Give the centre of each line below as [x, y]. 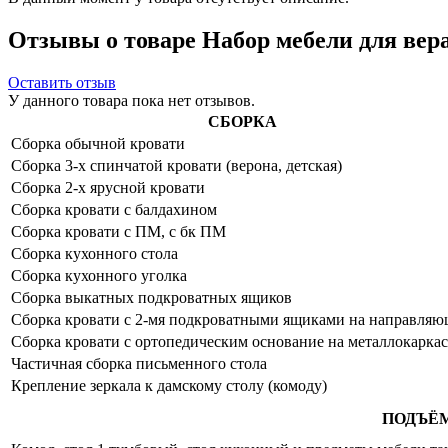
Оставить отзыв [62, 82]
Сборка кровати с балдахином [114, 209]
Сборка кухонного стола [94, 253]
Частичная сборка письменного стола [139, 363]
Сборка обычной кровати [98, 143]
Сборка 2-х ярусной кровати [108, 187]
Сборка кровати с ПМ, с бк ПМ [118, 231]
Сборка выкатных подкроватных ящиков [151, 297]
